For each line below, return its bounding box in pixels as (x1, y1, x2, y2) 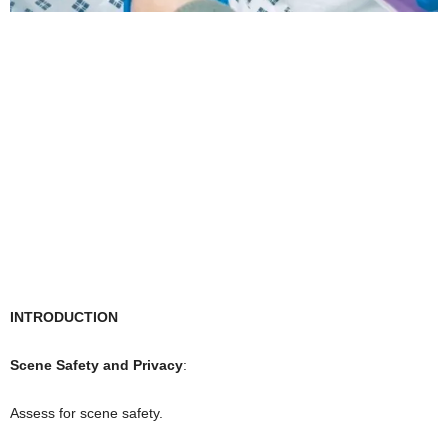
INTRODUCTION (10, 308, 118, 325)
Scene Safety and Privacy (10, 356, 183, 373)
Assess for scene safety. (10, 404, 163, 421)
